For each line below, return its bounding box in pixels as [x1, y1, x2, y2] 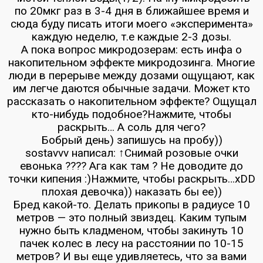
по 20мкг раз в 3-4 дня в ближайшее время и [14, 4, 249, 18]
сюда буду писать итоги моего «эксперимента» [10, 17, 253, 31]
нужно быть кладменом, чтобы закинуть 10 [19, 224, 244, 237]
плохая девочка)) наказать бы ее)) [41, 185, 222, 198]
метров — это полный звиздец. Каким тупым [16, 211, 247, 224]
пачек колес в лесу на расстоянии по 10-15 [19, 237, 244, 250]
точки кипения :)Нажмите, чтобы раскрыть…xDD [8, 172, 255, 186]
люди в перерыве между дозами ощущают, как [8, 69, 255, 82]
